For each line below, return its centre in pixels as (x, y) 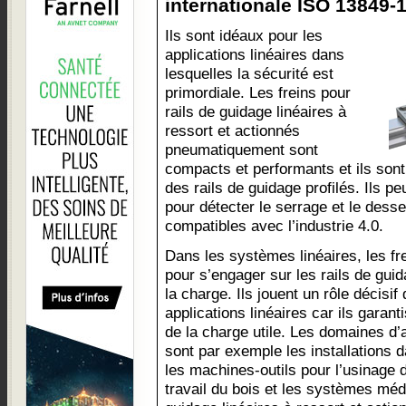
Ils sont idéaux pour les (244, 35)
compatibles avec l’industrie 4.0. (274, 226)
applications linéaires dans (255, 54)
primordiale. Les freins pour (258, 92)
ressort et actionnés (232, 130)
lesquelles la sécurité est (249, 73)
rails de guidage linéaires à (256, 111)
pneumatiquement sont (242, 150)
